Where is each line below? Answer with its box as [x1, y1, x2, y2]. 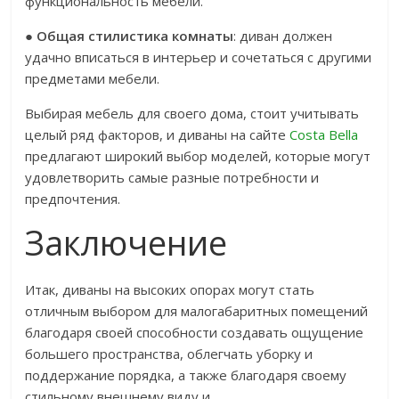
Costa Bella [289, 126, 359, 143]
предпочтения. [25, 190, 121, 208]
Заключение [25, 219, 228, 265]
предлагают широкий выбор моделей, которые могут [25, 147, 371, 165]
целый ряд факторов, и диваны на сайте [25, 126, 290, 143]
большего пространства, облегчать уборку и [25, 345, 313, 362]
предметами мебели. [25, 69, 160, 87]
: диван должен [233, 27, 333, 45]
